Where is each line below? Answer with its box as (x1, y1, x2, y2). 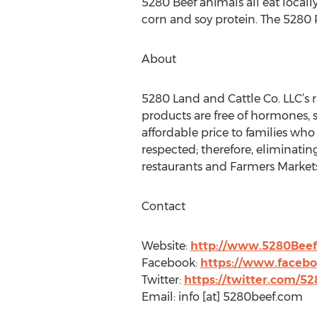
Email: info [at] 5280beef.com (141, 290, 303, 304)
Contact (141, 200, 185, 213)
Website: (141, 239, 190, 253)
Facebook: (141, 256, 200, 270)
